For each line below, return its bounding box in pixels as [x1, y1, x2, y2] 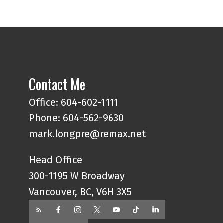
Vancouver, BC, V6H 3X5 [29, 186, 132, 198]
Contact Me [29, 74, 86, 95]
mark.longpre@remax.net [29, 128, 146, 140]
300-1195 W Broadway [29, 170, 125, 182]
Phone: [29, 112, 63, 124]
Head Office [29, 154, 83, 166]
